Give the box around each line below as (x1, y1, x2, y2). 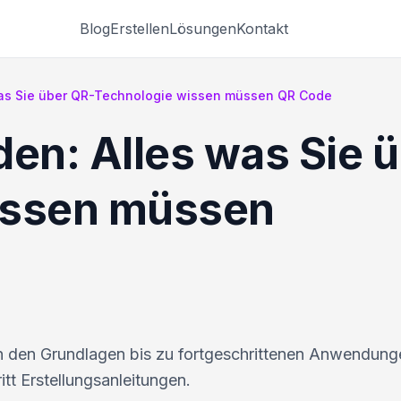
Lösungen (169, 19, 236, 38)
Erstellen (110, 19, 169, 38)
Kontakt (236, 19, 288, 38)
